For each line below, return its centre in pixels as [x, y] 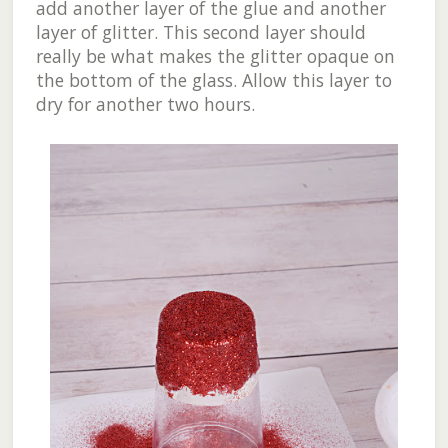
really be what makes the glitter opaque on [215, 56]
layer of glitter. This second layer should [200, 32]
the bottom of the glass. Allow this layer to [213, 80]
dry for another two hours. [145, 104]
